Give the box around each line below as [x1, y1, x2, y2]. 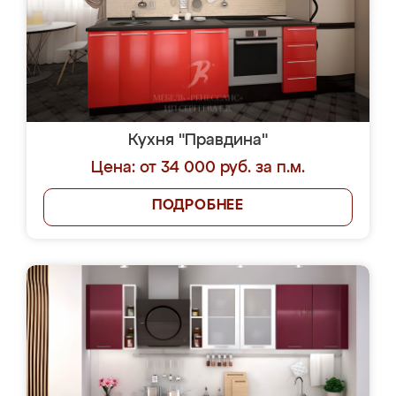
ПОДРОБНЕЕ [151, 199, 245, 213]
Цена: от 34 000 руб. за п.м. [91, 160, 305, 176]
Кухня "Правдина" [128, 133, 268, 148]
